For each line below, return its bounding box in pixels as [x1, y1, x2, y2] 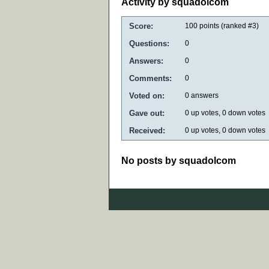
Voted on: [129, 91, 165, 100]
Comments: [129, 73, 172, 83]
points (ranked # [198, 21, 252, 30]
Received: [129, 125, 165, 135]
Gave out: [129, 108, 165, 118]
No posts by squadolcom [121, 155, 236, 166]
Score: [129, 21, 153, 31]
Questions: [129, 38, 169, 48]
